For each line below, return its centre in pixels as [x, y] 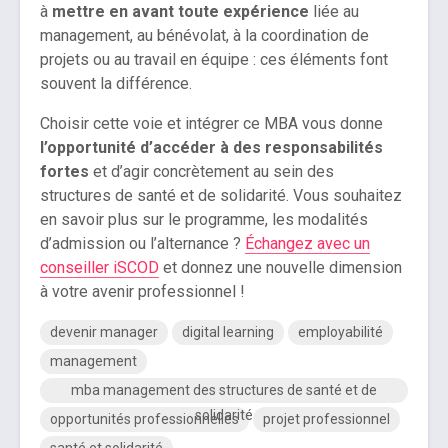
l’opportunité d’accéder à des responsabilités [211, 148]
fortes [64, 172]
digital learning [228, 332]
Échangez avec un [307, 244]
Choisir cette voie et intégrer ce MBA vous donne [211, 124]
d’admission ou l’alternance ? [142, 244]
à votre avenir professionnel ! [142, 292]
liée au [336, 12]
